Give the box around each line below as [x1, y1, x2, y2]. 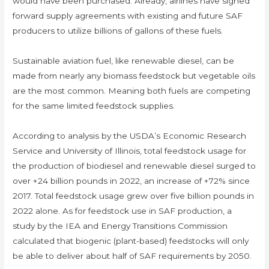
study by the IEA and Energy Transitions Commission [13, 221, 228, 231]
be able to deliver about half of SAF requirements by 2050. [13, 251, 252, 261]
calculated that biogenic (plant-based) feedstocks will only [13, 236, 249, 246]
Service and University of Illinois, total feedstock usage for [13, 146, 247, 156]
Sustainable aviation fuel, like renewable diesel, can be [13, 56, 235, 66]
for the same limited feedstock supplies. [13, 101, 178, 111]
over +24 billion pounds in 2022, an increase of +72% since [13, 176, 250, 186]
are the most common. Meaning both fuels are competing [13, 86, 251, 96]
